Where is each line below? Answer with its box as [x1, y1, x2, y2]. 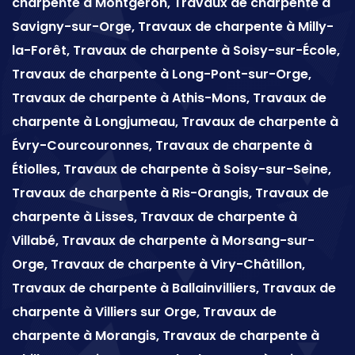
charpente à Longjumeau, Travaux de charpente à [12, 113, 338, 132]
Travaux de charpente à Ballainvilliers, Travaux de [12, 279, 336, 298]
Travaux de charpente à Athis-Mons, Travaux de [12, 89, 326, 108]
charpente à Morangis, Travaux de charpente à [12, 326, 319, 345]
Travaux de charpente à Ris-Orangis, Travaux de [12, 184, 329, 203]
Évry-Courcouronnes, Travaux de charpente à [12, 136, 312, 155]
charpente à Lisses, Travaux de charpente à [12, 208, 297, 227]
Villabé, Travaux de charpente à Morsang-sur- [12, 231, 315, 250]
